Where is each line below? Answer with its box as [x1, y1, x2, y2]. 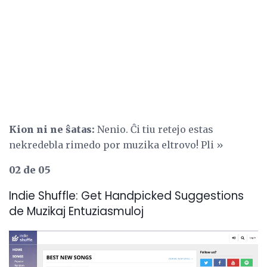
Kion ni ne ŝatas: [9, 123, 95, 135]
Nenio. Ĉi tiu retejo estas [95, 123, 213, 135]
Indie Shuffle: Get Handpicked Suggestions [9, 188, 244, 204]
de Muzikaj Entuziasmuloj [9, 203, 144, 220]
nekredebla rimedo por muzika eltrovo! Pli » [9, 138, 223, 151]
